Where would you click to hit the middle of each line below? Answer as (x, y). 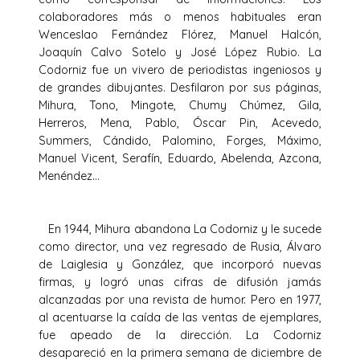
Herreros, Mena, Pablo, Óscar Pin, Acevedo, (180, 123)
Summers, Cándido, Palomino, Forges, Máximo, (180, 140)
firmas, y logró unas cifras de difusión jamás (180, 282)
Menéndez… (69, 176)
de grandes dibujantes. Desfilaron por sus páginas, (180, 87)
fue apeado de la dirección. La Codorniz (180, 335)
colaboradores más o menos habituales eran (180, 16)
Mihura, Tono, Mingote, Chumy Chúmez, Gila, (180, 105)
